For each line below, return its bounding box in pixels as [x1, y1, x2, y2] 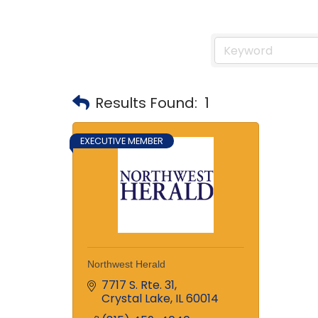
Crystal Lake [102, 290, 170, 307]
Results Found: [95, 92, 197, 113]
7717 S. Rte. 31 [102, 277, 175, 293]
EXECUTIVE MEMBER [80, 135, 163, 147]
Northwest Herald [87, 258, 165, 270]
